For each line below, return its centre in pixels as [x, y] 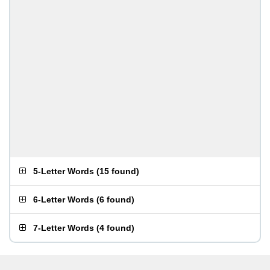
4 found [115, 228]
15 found [118, 171]
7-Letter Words [64, 228]
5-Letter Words [64, 171]
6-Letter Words [64, 199]
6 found [115, 199]
